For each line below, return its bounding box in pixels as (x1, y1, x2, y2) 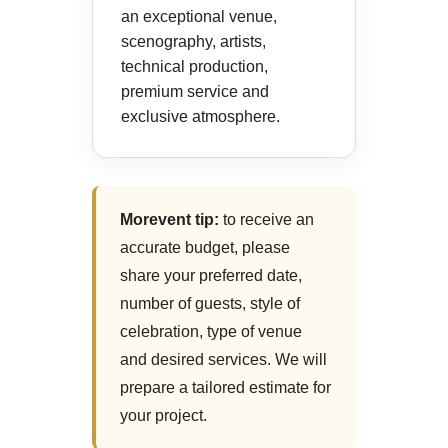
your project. (120, 406, 207, 424)
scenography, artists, (121, 32, 266, 50)
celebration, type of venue (120, 322, 302, 340)
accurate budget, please (120, 238, 290, 256)
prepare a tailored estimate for (120, 378, 331, 396)
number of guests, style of (120, 294, 300, 312)
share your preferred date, (120, 266, 302, 284)
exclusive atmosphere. (121, 107, 280, 125)
